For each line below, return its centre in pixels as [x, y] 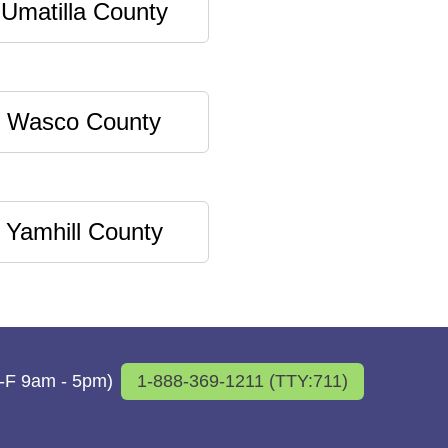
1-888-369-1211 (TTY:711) [242, 381]
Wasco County [84, 121]
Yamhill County [84, 231]
